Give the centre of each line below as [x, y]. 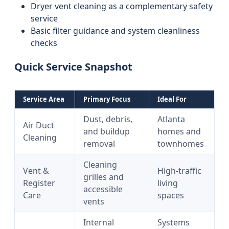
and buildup [107, 131]
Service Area [44, 99]
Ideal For [172, 99]
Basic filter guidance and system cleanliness [115, 31]
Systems [174, 222]
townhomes [181, 144]
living [168, 183]
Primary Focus [107, 99]
